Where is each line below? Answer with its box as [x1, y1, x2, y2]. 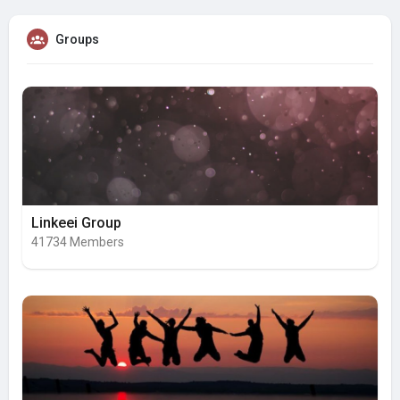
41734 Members [31, 235, 124, 250]
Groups [55, 32, 99, 47]
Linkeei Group [31, 214, 121, 232]
